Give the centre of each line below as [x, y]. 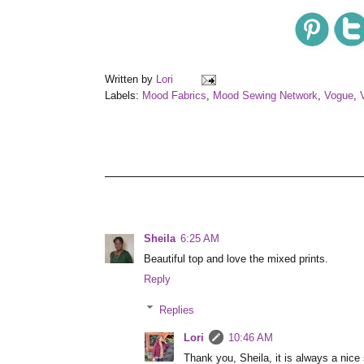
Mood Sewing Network [265, 96]
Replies [177, 310]
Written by [130, 80]
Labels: [123, 96]
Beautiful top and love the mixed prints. [236, 259]
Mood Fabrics [174, 96]
